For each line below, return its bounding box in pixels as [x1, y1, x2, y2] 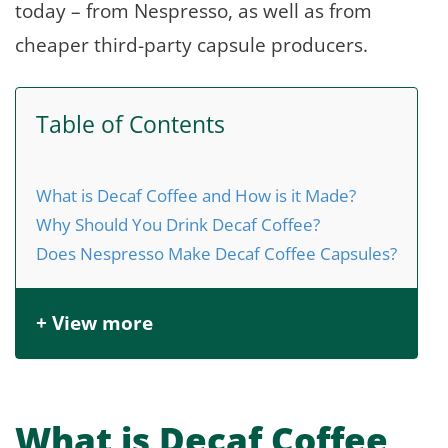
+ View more [36, 308, 153, 336]
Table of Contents [36, 108, 225, 141]
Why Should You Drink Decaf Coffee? [36, 211, 320, 236]
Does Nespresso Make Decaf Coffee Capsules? [36, 240, 397, 265]
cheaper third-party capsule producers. [15, 30, 373, 58]
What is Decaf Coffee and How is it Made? [36, 182, 356, 207]
